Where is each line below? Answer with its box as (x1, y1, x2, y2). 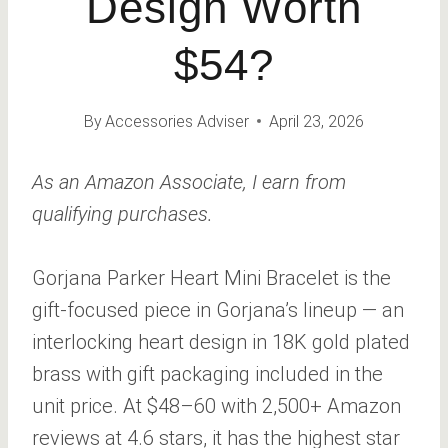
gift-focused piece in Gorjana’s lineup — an (32, 297, 404, 322)
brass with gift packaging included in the (32, 361, 383, 386)
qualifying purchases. (32, 201, 213, 226)
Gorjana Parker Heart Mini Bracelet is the (32, 265, 391, 290)
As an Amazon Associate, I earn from (32, 169, 346, 194)
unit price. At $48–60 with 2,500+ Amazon (32, 393, 401, 418)
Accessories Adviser (105, 111, 250, 131)
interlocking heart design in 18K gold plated (32, 329, 410, 354)
